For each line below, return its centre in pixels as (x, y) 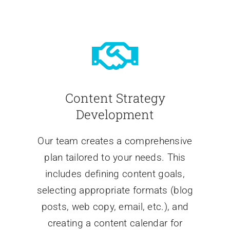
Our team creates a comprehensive (115, 141)
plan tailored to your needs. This (115, 158)
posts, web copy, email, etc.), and (115, 207)
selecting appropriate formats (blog (115, 190)
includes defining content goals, (115, 174)
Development (115, 115)
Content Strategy (115, 98)
